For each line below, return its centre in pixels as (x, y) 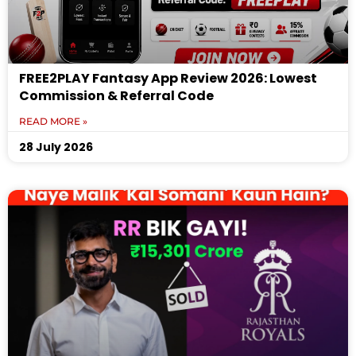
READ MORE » (53, 121)
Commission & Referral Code (116, 95)
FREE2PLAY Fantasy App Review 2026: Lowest (168, 78)
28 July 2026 (56, 147)
